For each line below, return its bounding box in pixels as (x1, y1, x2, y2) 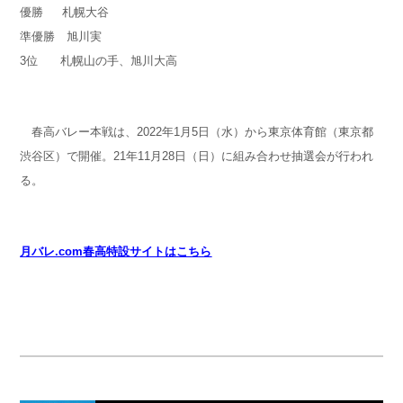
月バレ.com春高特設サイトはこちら (20, 244, 212, 258)
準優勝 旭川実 (20, 29, 103, 43)
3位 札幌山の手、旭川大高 (20, 53, 178, 67)
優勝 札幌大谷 (20, 4, 110, 19)
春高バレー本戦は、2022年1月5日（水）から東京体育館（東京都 (20, 124, 374, 139)
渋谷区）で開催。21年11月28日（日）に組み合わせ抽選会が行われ (20, 148, 374, 163)
